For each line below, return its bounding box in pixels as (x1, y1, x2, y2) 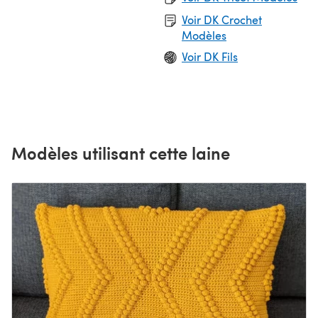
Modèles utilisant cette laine (11, 140, 230, 165)
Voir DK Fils (182, 48, 238, 64)
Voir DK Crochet (182, 11, 262, 27)
